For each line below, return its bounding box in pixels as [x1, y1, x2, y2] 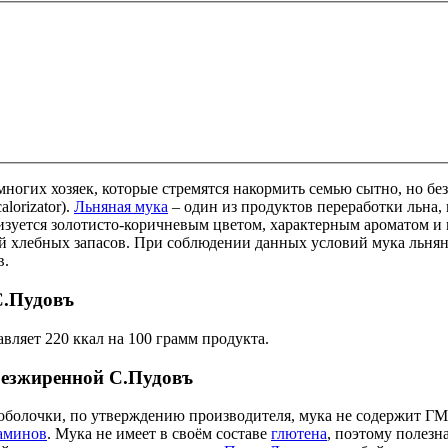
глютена [271, 425, 327, 443]
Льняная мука [74, 198, 168, 216]
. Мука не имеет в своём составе [47, 425, 271, 443]
